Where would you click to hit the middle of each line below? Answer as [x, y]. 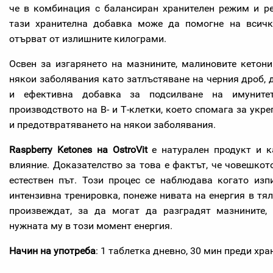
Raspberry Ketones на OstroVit [78, 150]
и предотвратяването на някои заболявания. [112, 125]
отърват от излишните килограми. [88, 39]
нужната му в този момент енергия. [91, 226]
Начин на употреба [52, 251]
